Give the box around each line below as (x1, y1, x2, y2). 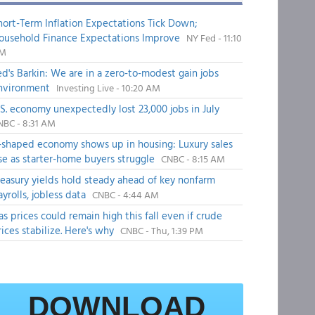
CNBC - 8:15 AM (160, 151, 225, 166)
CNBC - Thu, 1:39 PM (120, 223, 203, 238)
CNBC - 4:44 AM (91, 187, 159, 202)
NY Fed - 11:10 (186, 30, 242, 45)
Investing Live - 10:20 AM (56, 80, 160, 95)
